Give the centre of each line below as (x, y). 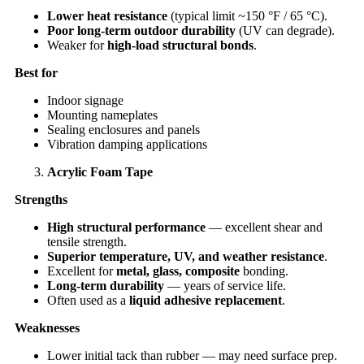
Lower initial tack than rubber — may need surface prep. (192, 355)
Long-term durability (106, 285)
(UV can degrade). (285, 30)
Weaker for (77, 45)
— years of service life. (225, 285)
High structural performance (126, 227)
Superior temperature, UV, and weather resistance (186, 256)
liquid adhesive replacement (206, 300)
